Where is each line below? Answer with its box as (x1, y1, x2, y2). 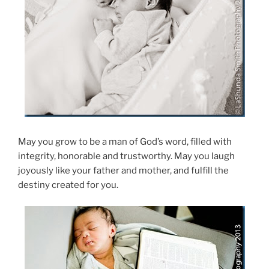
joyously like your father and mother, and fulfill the (18, 165, 229, 177)
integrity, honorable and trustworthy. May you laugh (18, 151, 235, 162)
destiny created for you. (18, 180, 118, 191)
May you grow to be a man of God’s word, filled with (18, 136, 232, 148)
